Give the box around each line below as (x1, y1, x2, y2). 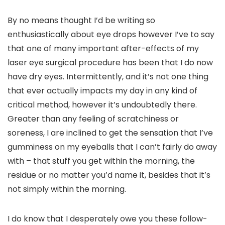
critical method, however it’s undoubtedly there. (8, 99, 197, 110)
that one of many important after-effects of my (8, 43, 199, 54)
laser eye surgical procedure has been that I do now (8, 57, 213, 68)
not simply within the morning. (8, 183, 126, 195)
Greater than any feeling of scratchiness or (8, 113, 179, 125)
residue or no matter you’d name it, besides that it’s (8, 169, 210, 181)
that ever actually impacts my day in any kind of (8, 85, 197, 96)
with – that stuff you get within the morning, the (8, 155, 195, 167)
